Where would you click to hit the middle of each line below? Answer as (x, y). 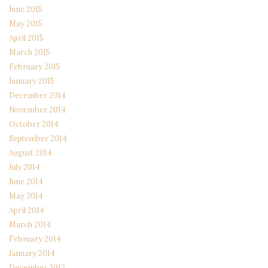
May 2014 (26, 196)
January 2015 (32, 81)
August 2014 (31, 153)
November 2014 (37, 110)
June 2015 (26, 9)
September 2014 (38, 138)
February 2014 (35, 239)
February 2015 (35, 67)
